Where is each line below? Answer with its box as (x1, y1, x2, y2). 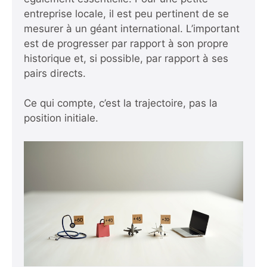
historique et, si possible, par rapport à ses (24, 52, 228, 64)
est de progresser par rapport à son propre (24, 37, 228, 49)
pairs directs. (24, 67, 86, 79)
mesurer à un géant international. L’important (24, 22, 240, 35)
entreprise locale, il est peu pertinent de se (24, 7, 229, 20)
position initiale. (24, 112, 98, 125)
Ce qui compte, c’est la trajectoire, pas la (24, 97, 218, 110)
